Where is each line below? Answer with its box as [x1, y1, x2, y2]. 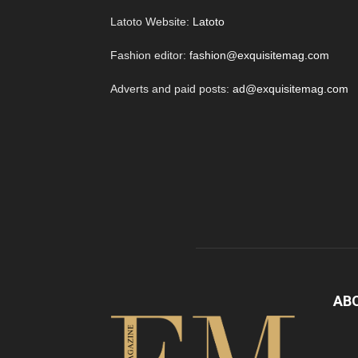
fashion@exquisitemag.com [189, 49, 329, 62]
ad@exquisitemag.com [233, 82, 348, 95]
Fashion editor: [110, 49, 189, 62]
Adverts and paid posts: [110, 82, 233, 95]
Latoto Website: [110, 15, 193, 28]
